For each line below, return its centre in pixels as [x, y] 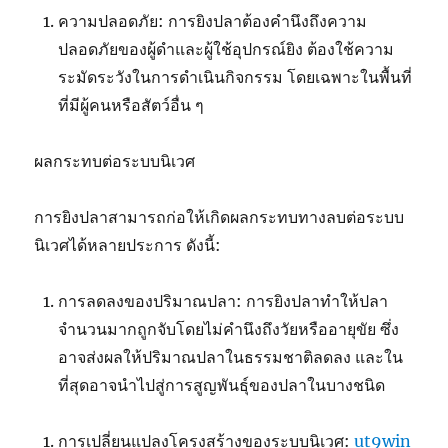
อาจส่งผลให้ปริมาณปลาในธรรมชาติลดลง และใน [231, 357]
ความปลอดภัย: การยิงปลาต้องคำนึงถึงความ [213, 21]
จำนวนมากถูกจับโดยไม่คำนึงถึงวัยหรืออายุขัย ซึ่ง [229, 329]
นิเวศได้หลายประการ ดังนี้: [128, 245]
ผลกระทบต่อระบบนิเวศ [115, 161]
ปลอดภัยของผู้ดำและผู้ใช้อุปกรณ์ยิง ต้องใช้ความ [226, 49]
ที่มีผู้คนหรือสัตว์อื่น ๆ [131, 105]
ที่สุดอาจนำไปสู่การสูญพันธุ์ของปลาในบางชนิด [222, 385]
